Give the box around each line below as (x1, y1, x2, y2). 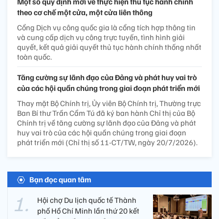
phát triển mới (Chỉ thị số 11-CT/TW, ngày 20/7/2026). (17, 137, 197, 148)
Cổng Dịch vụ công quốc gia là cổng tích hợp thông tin (17, 22, 196, 33)
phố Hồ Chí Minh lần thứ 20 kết (37, 206, 139, 216)
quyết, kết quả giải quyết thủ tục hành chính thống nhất (17, 42, 201, 52)
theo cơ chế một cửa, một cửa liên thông (17, 7, 153, 18)
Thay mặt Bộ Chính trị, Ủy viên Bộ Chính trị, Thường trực (17, 98, 201, 109)
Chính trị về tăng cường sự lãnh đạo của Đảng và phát (17, 118, 196, 128)
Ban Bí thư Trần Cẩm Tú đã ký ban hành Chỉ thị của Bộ (17, 108, 195, 118)
